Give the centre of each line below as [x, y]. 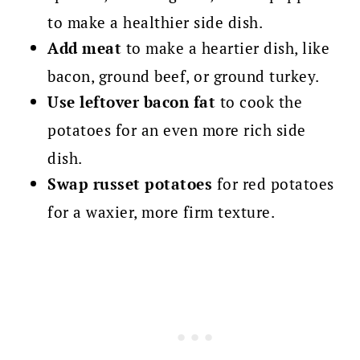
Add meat [85, 49]
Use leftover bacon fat [134, 102]
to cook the [261, 102]
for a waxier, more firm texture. [162, 213]
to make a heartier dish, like [226, 49]
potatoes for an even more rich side [177, 131]
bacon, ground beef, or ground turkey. [184, 77]
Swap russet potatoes [132, 184]
